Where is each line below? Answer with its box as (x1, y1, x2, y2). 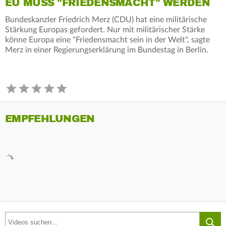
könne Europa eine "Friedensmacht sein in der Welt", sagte (5, 35, 210, 44)
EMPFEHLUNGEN (5, 112, 95, 125)
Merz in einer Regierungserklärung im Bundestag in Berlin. (5, 45, 208, 54)
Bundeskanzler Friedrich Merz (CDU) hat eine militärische (5, 15, 207, 24)
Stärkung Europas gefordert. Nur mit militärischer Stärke (5, 25, 205, 34)
